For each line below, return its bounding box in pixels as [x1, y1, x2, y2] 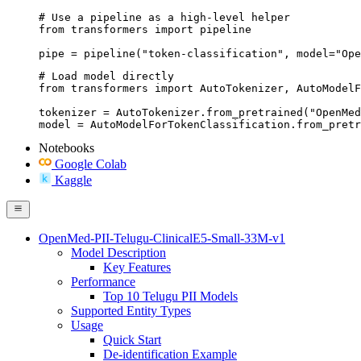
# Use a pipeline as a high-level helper [39, 10, 290, 23]
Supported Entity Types [71, 303, 191, 317]
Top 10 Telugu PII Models [103, 288, 238, 303]
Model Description [71, 245, 166, 259]
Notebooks [39, 140, 94, 155]
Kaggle [55, 172, 92, 187]
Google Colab [55, 156, 127, 171]
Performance [71, 274, 135, 288]
